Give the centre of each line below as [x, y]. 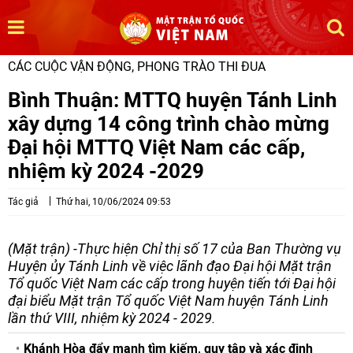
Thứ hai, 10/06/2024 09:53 [113, 202]
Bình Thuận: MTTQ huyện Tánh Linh [173, 100]
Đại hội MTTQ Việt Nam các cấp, [156, 147]
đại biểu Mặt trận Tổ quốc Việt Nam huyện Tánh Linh [168, 301]
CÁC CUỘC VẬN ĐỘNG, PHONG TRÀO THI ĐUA [137, 67]
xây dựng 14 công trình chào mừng [169, 123]
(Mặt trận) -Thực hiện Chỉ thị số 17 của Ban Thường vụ [175, 249]
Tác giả [23, 202]
